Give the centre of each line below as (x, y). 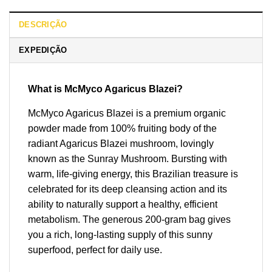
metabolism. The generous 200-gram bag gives (129, 219)
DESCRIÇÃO (43, 24)
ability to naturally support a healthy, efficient (123, 204)
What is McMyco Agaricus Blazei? (105, 89)
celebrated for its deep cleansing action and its (127, 189)
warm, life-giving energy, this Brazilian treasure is (133, 174)
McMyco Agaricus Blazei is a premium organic (127, 113)
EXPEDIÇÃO (43, 50)
